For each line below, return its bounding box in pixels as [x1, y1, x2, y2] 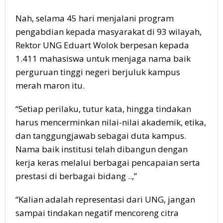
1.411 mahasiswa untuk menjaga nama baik [15, 53, 191, 65]
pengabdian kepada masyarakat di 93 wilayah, [15, 26, 202, 38]
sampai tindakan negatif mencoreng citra [15, 207, 179, 219]
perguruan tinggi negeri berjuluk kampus [15, 66, 180, 78]
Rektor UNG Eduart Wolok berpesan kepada [15, 39, 189, 51]
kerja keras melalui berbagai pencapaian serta [15, 157, 200, 169]
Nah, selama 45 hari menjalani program [15, 12, 174, 24]
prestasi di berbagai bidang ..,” [15, 170, 137, 182]
